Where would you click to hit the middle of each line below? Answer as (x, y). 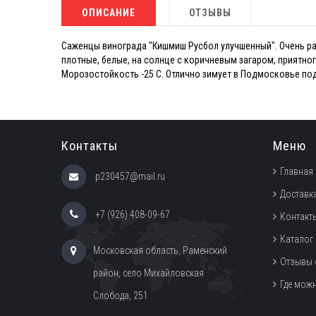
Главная (297, 172)
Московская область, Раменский (160, 251)
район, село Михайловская (148, 273)
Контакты (90, 146)
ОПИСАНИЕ (109, 13)
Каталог (297, 239)
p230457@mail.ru (130, 177)
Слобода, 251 (121, 296)
